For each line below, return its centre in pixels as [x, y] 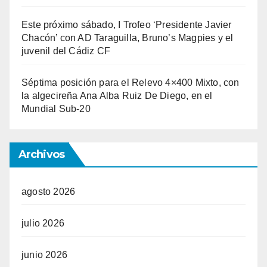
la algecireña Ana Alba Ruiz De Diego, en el [117, 96]
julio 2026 [43, 223]
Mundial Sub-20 [56, 109]
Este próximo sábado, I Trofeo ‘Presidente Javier [127, 25]
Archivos [41, 155]
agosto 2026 [49, 192]
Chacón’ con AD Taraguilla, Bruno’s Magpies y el [128, 38]
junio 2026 [44, 255]
